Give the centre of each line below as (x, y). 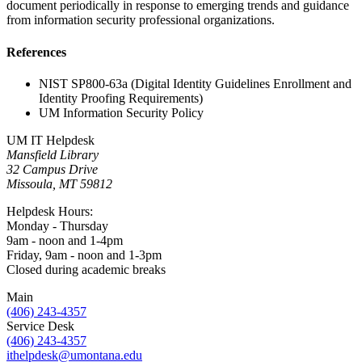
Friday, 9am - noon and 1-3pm (84, 255)
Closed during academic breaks (86, 269)
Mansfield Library (53, 154)
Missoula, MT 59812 (59, 183)
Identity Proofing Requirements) (121, 98)
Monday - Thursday (57, 225)
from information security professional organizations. (141, 20)
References (36, 52)
